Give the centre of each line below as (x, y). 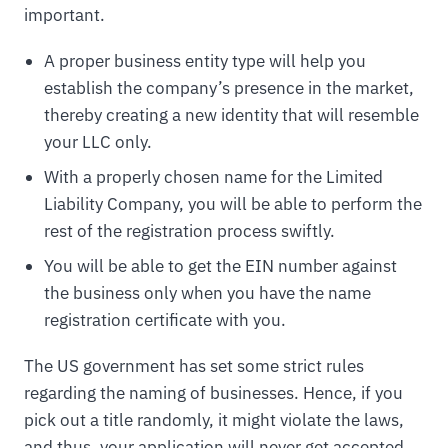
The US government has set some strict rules (194, 366)
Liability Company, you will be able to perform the (232, 204)
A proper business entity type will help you (204, 60)
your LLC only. (97, 141)
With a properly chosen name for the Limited (213, 177)
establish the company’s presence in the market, (228, 87)
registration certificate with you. (164, 320)
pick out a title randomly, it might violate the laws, (214, 420)
